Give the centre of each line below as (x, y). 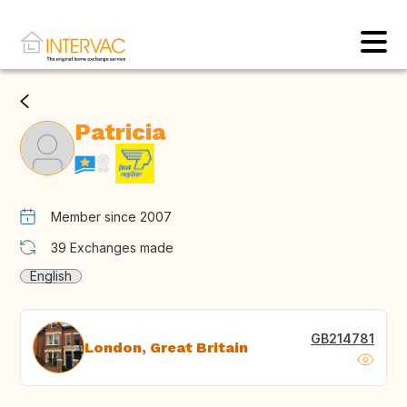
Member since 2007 (111, 217)
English (51, 276)
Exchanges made (122, 248)
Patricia (120, 133)
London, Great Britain (166, 347)
